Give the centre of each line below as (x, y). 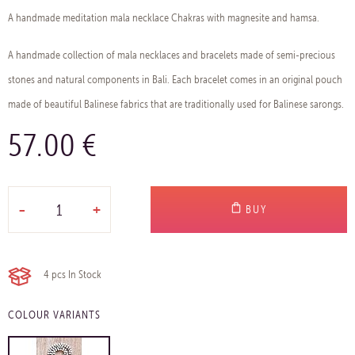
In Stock (85, 275)
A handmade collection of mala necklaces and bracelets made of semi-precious (172, 55)
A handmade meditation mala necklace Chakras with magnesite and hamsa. (164, 18)
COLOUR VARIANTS (54, 315)
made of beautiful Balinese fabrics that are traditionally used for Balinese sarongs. (176, 104)
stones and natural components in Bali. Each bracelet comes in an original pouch (175, 80)
